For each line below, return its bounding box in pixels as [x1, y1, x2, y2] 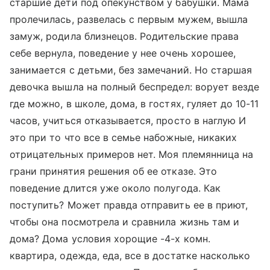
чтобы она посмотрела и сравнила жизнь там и [10, 216, 240, 228]
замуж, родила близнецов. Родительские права [10, 30, 239, 42]
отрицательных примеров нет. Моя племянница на [10, 148, 254, 160]
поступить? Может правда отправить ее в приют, [10, 199, 248, 211]
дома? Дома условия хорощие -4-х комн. [10, 233, 210, 245]
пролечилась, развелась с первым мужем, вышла [10, 13, 248, 25]
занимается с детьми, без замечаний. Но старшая [10, 64, 253, 76]
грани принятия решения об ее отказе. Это [10, 165, 217, 177]
